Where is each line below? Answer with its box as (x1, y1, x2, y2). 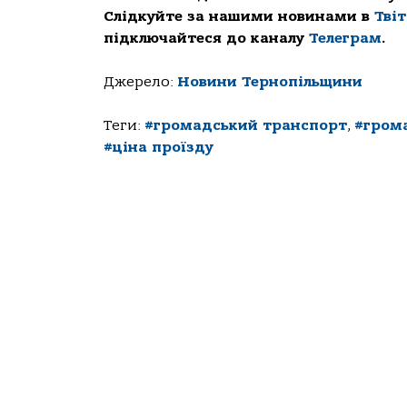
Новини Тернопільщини (177, 74, 362, 91)
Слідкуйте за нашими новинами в (104, 8, 374, 25)
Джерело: (104, 74, 177, 91)
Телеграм (309, 30, 382, 47)
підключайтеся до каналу (104, 30, 309, 47)
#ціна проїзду (104, 139, 213, 156)
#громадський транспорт (144, 117, 347, 134)
